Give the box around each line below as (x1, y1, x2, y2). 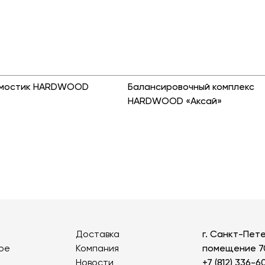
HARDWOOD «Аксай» (128, 97, 222, 106)
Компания (75, 244, 119, 254)
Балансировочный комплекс (128, 83, 254, 92)
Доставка (75, 230, 119, 240)
